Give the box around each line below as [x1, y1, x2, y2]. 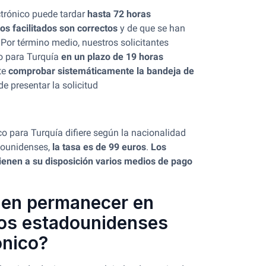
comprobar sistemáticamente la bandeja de [8, 65, 194, 77]
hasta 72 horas [87, 8, 151, 20]
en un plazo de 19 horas [61, 51, 163, 62]
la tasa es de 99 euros [52, 141, 146, 153]
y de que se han [118, 23, 185, 34]
